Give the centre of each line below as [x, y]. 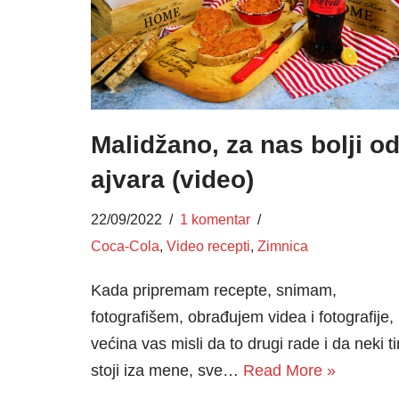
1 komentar [215, 219]
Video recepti [208, 245]
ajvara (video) [172, 179]
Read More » [289, 370]
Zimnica [283, 245]
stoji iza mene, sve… [167, 370]
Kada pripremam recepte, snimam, [214, 290]
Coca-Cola [125, 245]
